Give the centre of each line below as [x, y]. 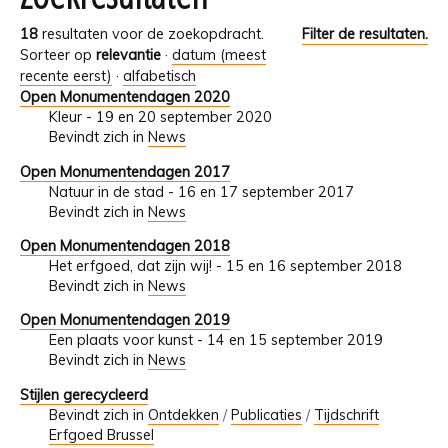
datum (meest [219, 55]
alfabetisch [159, 76]
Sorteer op [56, 55]
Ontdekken [183, 414]
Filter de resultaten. [365, 34]
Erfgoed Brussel [101, 434]
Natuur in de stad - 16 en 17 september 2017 [201, 191]
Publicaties [266, 414]
